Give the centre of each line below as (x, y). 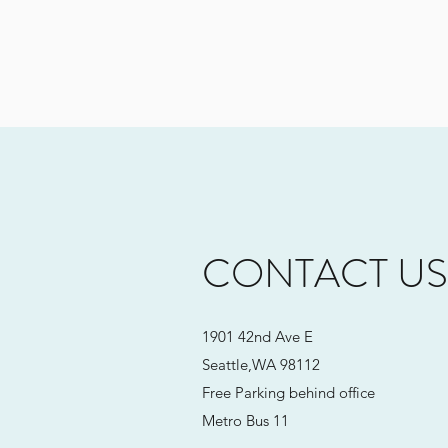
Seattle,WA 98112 (261, 364)
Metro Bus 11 (245, 420)
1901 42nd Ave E (257, 336)
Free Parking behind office (288, 392)
